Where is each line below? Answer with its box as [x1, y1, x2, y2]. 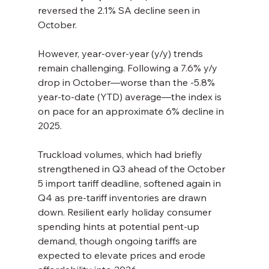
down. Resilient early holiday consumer [37, 206, 214, 219]
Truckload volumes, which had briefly [37, 148, 205, 161]
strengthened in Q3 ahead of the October [37, 163, 228, 175]
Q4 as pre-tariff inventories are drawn [37, 192, 209, 204]
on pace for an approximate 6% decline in [37, 105, 226, 118]
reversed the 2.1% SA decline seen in [37, 4, 202, 17]
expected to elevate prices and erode [37, 249, 208, 262]
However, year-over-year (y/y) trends [37, 47, 205, 60]
